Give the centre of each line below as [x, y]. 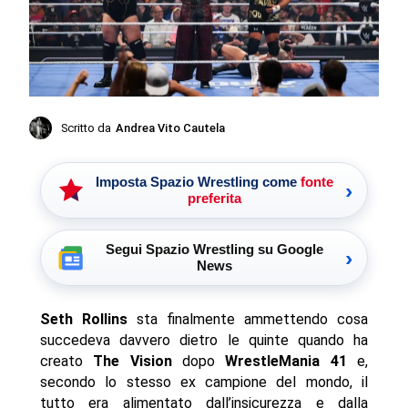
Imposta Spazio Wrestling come [198, 182]
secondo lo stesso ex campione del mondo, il [204, 382]
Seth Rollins [83, 320]
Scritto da [87, 128]
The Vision [127, 362]
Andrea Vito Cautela [171, 128]
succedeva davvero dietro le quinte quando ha [204, 341]
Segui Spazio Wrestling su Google [214, 250]
